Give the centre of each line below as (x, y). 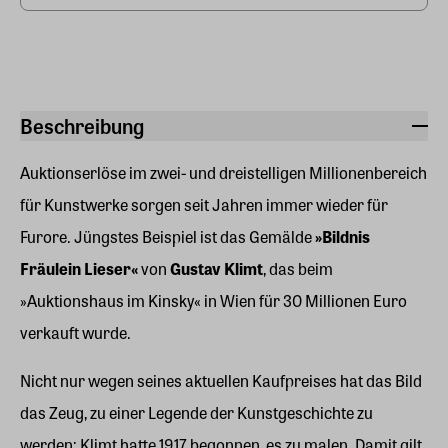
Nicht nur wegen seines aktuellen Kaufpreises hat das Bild (221, 380)
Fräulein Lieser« (79, 268)
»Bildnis (342, 236)
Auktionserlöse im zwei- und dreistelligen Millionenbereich (223, 172)
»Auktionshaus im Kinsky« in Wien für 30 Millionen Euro (213, 300)
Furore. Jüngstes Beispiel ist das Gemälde (167, 236)
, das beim (298, 268)
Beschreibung (82, 125)
